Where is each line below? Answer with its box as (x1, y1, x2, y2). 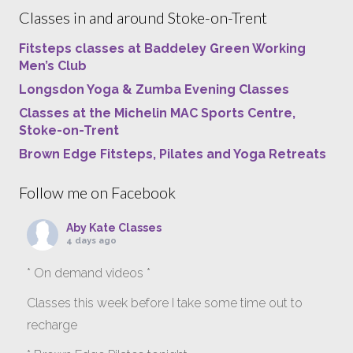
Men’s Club (19, 58, 87, 73)
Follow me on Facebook (19, 182, 176, 202)
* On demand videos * (27, 265, 150, 281)
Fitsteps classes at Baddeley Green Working (19, 40, 306, 56)
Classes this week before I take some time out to (27, 295, 303, 310)
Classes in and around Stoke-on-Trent (19, 7, 267, 27)
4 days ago (66, 235, 117, 246)
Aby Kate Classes (66, 221, 162, 234)
